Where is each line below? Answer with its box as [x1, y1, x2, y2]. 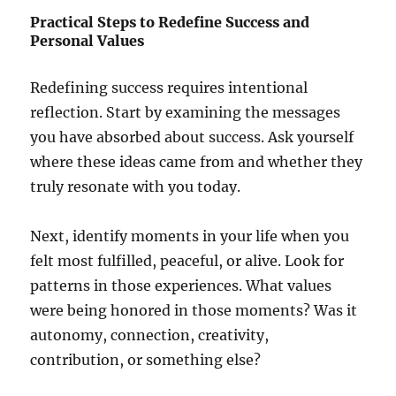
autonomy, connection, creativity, [30, 326, 270, 345]
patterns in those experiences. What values [30, 277, 332, 295]
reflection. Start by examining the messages [30, 103, 341, 122]
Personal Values [30, 32, 145, 50]
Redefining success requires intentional [30, 79, 308, 97]
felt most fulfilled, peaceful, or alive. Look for [30, 252, 345, 270]
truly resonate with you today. [30, 178, 241, 196]
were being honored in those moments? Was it [30, 301, 358, 320]
